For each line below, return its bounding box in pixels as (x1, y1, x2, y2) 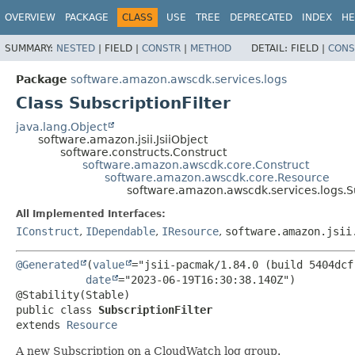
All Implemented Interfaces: (16, 208, 166, 219)
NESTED (56, 42, 95, 54)
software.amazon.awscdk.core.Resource (105, 170, 330, 184)
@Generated (16, 258, 79, 271)
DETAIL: (251, 42, 291, 54)
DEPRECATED (230, 12, 292, 23)
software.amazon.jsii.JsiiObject (38, 132, 208, 146)
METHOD (190, 42, 231, 54)
